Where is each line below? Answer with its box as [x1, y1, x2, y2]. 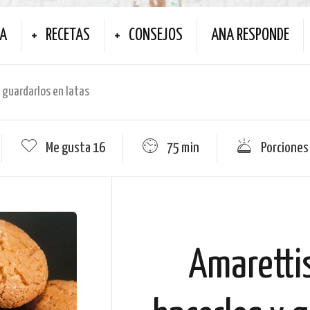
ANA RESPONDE [211, 28, 289, 44]
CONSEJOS [129, 28, 183, 44]
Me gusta [45, 141, 93, 155]
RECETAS [46, 28, 90, 44]
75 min [166, 141, 199, 155]
